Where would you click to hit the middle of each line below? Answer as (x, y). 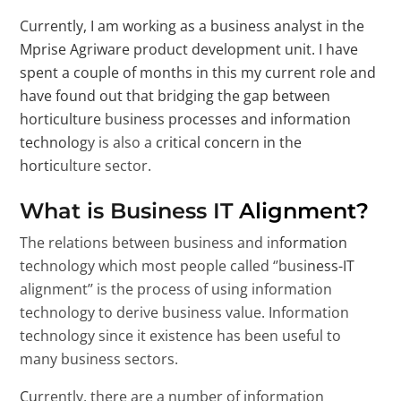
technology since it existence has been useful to (181, 336)
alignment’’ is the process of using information (176, 289)
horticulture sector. (86, 166)
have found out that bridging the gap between (175, 96)
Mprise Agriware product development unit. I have (189, 49)
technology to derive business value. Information (185, 312)
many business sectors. (99, 359)
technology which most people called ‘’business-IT (188, 266)
